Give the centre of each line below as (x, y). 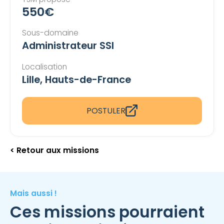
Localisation (45, 66)
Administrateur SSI (68, 46)
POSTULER (106, 110)
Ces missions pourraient (107, 212)
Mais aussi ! (33, 193)
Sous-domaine (50, 33)
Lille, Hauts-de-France (77, 79)
